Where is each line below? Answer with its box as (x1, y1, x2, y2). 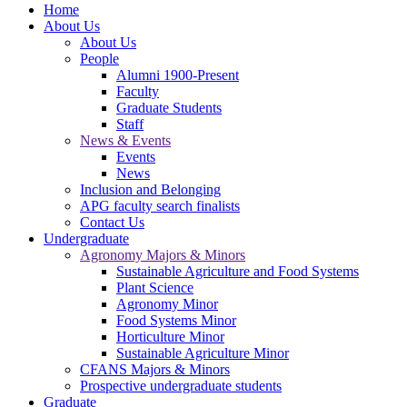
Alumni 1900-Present (116, 67, 239, 84)
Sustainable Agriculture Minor (116, 345, 289, 362)
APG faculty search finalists (80, 198, 240, 214)
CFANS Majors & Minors (80, 362, 230, 378)
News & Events (80, 133, 171, 149)
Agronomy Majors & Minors (80, 247, 245, 263)
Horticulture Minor (116, 329, 224, 345)
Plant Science (116, 280, 194, 296)
